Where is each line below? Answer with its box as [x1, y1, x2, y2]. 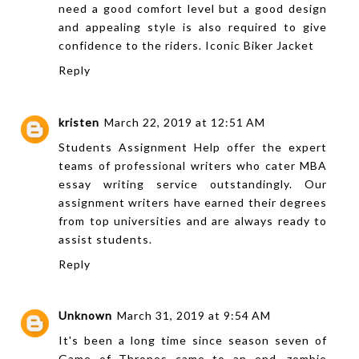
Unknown [58, 309, 112, 323]
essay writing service [58, 176, 199, 191]
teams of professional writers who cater [58, 158, 301, 172]
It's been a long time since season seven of [58, 333, 328, 348]
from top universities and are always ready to [58, 213, 328, 228]
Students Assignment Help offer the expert [58, 139, 328, 154]
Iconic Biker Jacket [205, 38, 314, 53]
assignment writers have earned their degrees [58, 195, 328, 209]
